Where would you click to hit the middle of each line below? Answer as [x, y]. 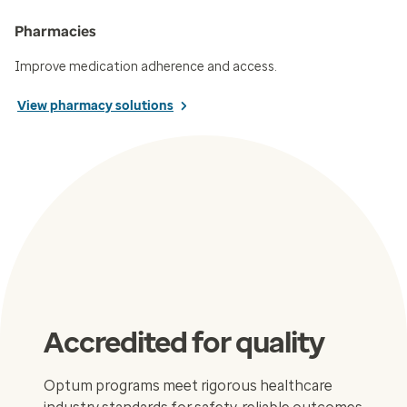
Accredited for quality [184, 342]
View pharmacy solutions [95, 105]
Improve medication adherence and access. [146, 66]
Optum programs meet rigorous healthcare [188, 385]
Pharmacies [55, 31]
